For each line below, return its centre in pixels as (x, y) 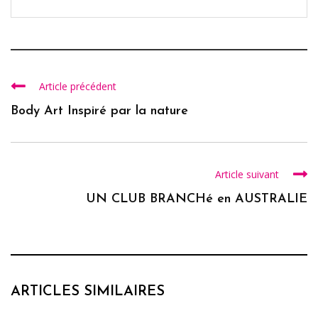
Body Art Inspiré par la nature (99, 111)
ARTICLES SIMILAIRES (88, 292)
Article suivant (247, 175)
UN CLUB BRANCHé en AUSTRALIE (197, 199)
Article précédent (78, 87)
